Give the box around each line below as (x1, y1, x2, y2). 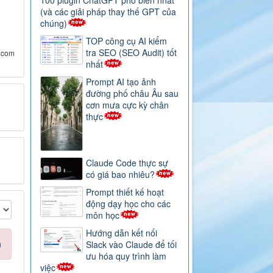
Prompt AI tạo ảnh (86, 76, 157, 88)
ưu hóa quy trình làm (86, 250, 167, 263)
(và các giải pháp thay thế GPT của (40, 5, 177, 18)
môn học (86, 209, 120, 222)
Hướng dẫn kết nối (86, 227, 158, 239)
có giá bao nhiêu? (86, 168, 155, 181)
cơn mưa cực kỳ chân (86, 99, 169, 112)
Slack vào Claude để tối (86, 238, 177, 251)
